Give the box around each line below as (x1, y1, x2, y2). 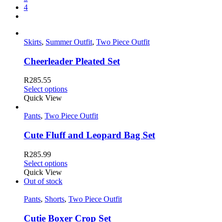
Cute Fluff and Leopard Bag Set (24, 130, 155, 141)
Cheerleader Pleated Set (24, 55, 120, 66)
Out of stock (24, 176, 62, 185)
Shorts (45, 194, 64, 203)
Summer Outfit (46, 38, 92, 46)
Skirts (24, 38, 42, 46)
